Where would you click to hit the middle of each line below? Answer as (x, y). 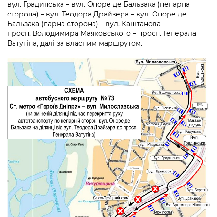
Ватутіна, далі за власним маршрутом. (75, 43)
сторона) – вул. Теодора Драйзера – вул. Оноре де (97, 14)
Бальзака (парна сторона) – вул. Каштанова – (87, 24)
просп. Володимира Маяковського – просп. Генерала (102, 34)
